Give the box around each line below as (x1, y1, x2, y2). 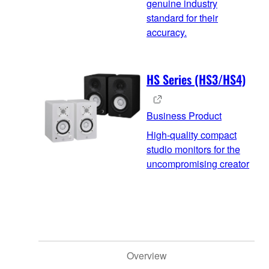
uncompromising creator (147, 157, 249, 171)
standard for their (147, 11, 218, 25)
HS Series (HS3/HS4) (147, 70, 246, 89)
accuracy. (147, 25, 187, 40)
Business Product (147, 109, 222, 123)
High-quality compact (147, 128, 237, 142)
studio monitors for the (147, 142, 240, 157)
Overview (126, 249, 167, 263)
